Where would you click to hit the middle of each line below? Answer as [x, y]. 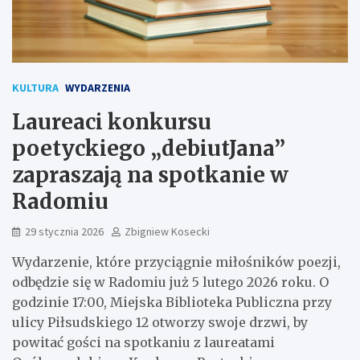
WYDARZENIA [98, 87]
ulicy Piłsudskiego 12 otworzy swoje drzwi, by [160, 322]
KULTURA [35, 87]
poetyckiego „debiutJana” [149, 148]
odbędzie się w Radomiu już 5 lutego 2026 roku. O [170, 282]
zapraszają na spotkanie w [150, 174]
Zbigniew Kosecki [167, 231]
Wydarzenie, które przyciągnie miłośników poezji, [176, 262]
